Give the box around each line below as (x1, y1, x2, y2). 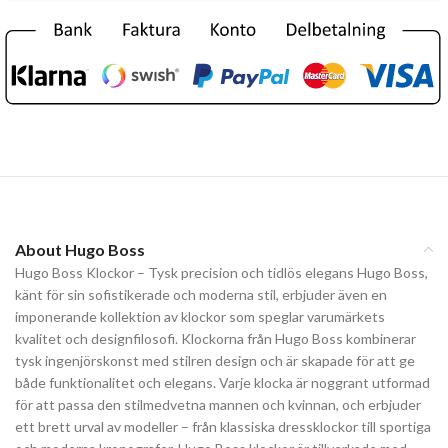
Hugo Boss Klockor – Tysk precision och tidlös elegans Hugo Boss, (15, 263, 428, 281)
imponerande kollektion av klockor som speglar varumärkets (15, 307, 385, 325)
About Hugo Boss (15, 239, 145, 259)
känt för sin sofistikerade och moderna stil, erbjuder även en (15, 285, 387, 303)
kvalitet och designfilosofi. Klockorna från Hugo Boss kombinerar (15, 329, 416, 347)
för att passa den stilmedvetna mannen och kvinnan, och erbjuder (15, 395, 421, 413)
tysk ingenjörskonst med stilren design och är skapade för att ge (15, 351, 415, 369)
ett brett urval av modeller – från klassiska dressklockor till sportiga (15, 417, 431, 435)
